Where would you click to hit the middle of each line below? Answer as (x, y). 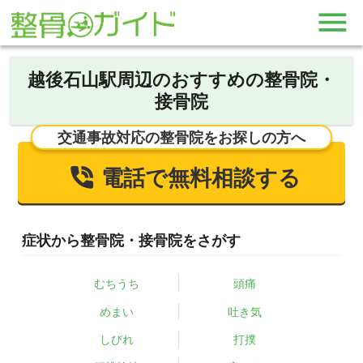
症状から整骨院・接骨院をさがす (131, 240)
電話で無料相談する (201, 178)
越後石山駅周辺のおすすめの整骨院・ (181, 79)
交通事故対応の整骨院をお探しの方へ (181, 138)
